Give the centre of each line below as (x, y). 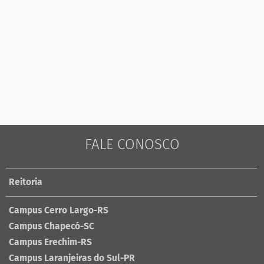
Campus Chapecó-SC (52, 226)
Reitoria (26, 182)
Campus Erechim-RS (50, 242)
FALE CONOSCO (132, 144)
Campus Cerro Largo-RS (59, 210)
